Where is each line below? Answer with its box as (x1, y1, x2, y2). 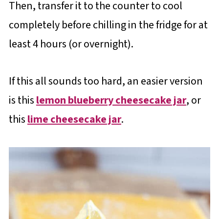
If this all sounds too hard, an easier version (8, 73, 203, 89)
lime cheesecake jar (27, 111, 121, 128)
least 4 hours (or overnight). (8, 36, 133, 52)
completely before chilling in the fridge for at (8, 17, 208, 33)
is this (8, 92, 36, 109)
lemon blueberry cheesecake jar (36, 92, 186, 109)
